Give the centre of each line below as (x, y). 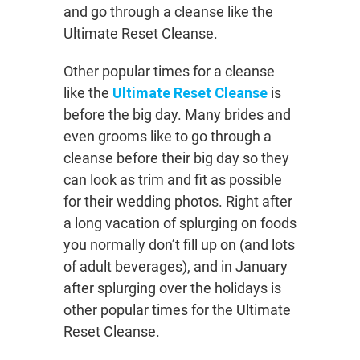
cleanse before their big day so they (176, 158)
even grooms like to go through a (168, 137)
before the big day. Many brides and (177, 115)
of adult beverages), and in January (176, 267)
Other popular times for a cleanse (169, 72)
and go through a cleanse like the (168, 12)
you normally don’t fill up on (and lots (179, 245)
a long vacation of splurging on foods (180, 223)
